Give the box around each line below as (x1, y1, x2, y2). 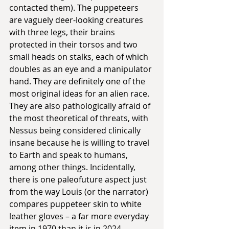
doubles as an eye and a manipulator (9, 63, 154, 75)
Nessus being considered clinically (9, 124, 143, 136)
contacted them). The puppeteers (9, 2, 141, 13)
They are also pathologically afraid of (9, 100, 152, 111)
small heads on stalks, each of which (9, 51, 150, 62)
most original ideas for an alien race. (9, 87, 151, 99)
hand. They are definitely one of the (9, 75, 147, 87)
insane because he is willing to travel (9, 136, 151, 148)
